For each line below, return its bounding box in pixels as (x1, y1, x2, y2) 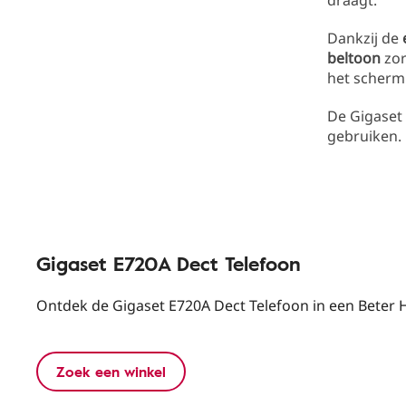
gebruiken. (327, 126, 401, 146)
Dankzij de (327, 28, 402, 48)
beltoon (327, 48, 381, 68)
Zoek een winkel (56, 361, 166, 382)
